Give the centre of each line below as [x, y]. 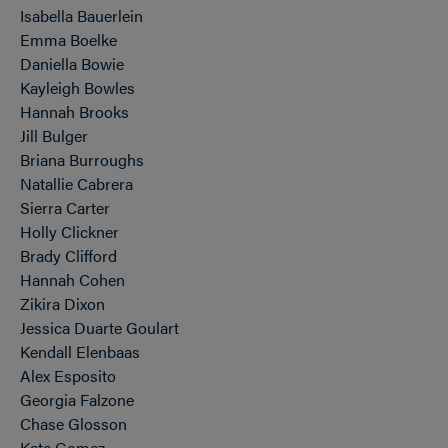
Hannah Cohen [72, 279]
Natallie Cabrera [76, 183]
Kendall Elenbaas [80, 351]
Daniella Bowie [72, 63]
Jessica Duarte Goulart [99, 327]
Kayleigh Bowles [77, 87]
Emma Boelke [68, 39]
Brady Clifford [68, 255]
